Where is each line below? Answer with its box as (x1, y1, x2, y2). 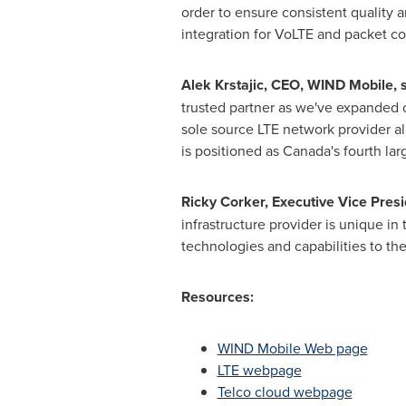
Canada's (282, 140, 340, 160)
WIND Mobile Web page (217, 338, 368, 358)
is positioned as (180, 140, 283, 160)
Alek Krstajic (180, 74, 264, 95)
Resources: (180, 286, 254, 307)
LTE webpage (217, 360, 302, 380)
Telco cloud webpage (217, 382, 353, 401)
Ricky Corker (180, 191, 265, 212)
